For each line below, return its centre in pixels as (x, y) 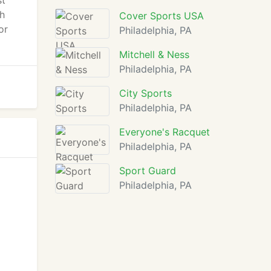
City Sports (145, 93)
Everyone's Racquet (165, 132)
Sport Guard (148, 171)
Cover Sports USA (162, 16)
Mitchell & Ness (154, 54)
